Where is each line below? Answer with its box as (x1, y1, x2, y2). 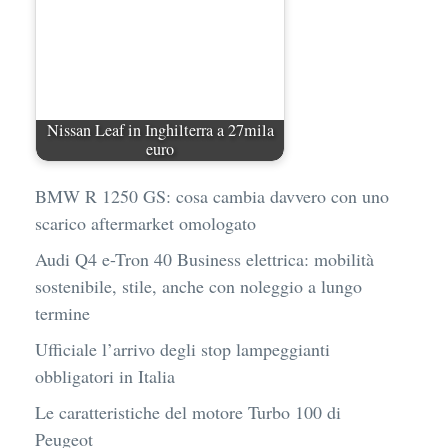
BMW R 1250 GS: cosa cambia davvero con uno (35, 183, 389, 208)
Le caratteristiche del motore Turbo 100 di (35, 399, 341, 424)
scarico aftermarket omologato (35, 210, 256, 235)
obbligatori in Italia (35, 363, 175, 388)
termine (35, 300, 90, 325)
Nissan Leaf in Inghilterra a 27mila (46, 119, 274, 142)
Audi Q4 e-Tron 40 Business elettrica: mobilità (35, 246, 374, 271)
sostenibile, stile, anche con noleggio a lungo (35, 273, 362, 298)
